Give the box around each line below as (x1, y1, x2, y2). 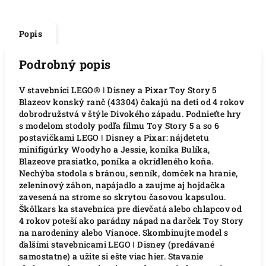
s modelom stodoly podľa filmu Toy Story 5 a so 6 (19, 120, 220, 131)
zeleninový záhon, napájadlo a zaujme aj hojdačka (19, 179, 226, 191)
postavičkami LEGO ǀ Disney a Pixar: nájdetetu (19, 132, 209, 143)
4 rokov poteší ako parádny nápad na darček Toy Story (19, 215, 244, 226)
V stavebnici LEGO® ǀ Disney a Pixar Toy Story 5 (19, 84, 217, 96)
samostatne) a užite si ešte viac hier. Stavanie (19, 251, 204, 262)
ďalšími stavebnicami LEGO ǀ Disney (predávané (19, 239, 214, 250)
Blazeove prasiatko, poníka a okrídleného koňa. (19, 156, 214, 167)
